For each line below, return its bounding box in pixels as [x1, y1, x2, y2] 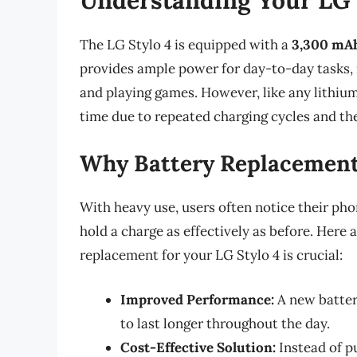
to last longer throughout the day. [120, 314, 330, 332]
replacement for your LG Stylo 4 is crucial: [80, 246, 343, 265]
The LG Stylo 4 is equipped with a [80, 35, 292, 53]
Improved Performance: [120, 290, 274, 308]
